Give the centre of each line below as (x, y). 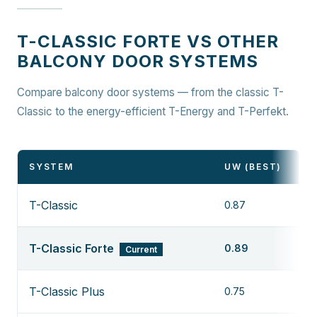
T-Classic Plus (67, 292)
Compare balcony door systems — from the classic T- (150, 92)
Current (141, 249)
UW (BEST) (253, 167)
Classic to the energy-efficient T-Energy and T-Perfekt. (153, 111)
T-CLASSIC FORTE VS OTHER (148, 41)
